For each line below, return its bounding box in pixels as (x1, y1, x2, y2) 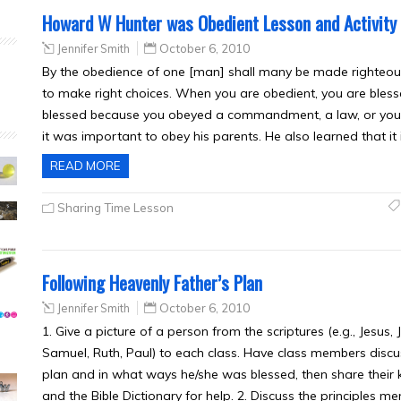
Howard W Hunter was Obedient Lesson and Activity (42, 9, 397, 37)
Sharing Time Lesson (57, 200, 174, 215)
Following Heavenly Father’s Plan (42, 269, 262, 296)
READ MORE (50, 158, 121, 173)
